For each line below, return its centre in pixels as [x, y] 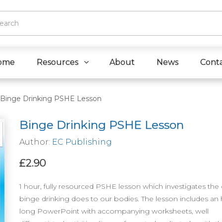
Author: [36, 142]
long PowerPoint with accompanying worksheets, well [114, 211]
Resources [57, 62]
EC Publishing [82, 142]
